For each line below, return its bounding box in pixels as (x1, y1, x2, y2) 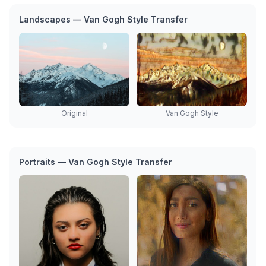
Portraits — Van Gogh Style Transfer (19, 156, 172, 167)
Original (61, 108, 88, 118)
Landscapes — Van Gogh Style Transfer (19, 14, 188, 24)
